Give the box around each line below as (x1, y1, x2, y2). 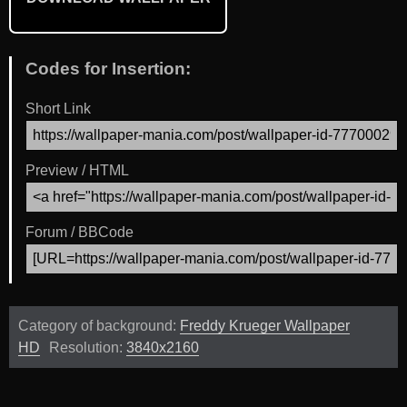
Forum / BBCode (25, 224, 134, 241)
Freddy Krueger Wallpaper (180, 318, 350, 334)
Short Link (25, 101, 91, 117)
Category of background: (18, 318, 180, 334)
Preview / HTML (25, 163, 129, 179)
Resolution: (49, 340, 126, 356)
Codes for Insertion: (25, 58, 191, 78)
